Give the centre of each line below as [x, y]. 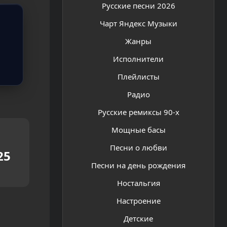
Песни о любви [138, 147]
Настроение [138, 200]
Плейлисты [138, 76]
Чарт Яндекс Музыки [138, 23]
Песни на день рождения [138, 165]
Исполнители [138, 59]
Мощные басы [138, 129]
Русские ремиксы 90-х [138, 112]
